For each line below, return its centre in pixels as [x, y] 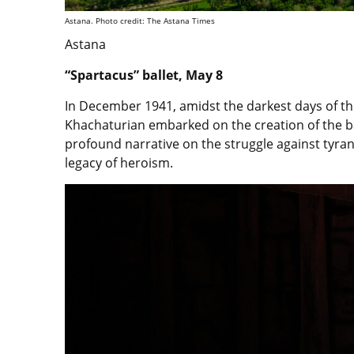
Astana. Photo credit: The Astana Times [140, 21]
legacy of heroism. [121, 163]
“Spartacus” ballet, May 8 [144, 75]
